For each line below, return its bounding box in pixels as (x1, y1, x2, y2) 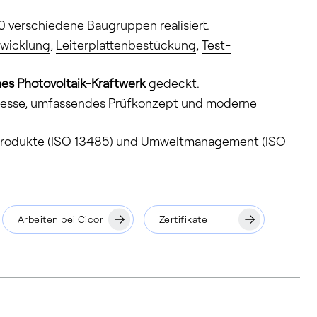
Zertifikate (158, 212, 208, 226)
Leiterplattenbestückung (56, 36, 196, 53)
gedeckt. (146, 74, 200, 91)
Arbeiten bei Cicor (17, 212, 104, 226)
